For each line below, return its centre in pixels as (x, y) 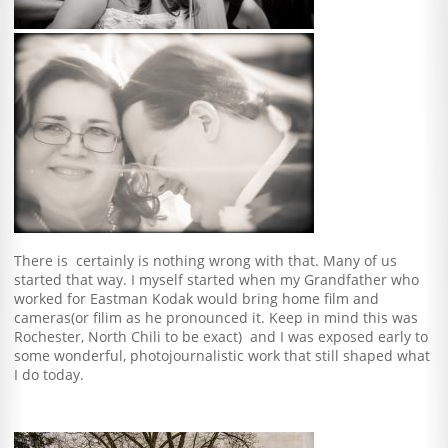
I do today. (49, 375)
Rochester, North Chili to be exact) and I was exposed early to (221, 337)
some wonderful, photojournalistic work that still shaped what (222, 356)
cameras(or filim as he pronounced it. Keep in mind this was (216, 318)
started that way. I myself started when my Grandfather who (217, 280)
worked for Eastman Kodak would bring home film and (197, 299)
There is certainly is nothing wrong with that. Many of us (206, 261)
